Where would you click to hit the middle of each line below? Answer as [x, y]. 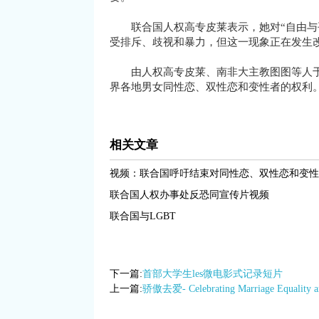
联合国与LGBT [142, 216]
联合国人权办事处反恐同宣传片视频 [189, 195]
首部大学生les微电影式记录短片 [212, 274]
